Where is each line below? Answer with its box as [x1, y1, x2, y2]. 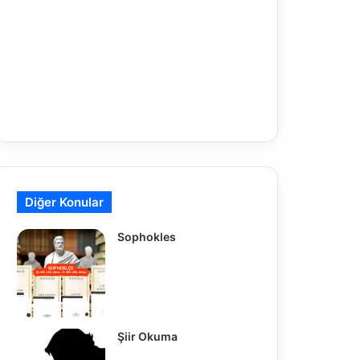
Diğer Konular [24, 194, 104, 210]
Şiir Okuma [117, 329, 178, 343]
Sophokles [117, 229, 176, 243]
